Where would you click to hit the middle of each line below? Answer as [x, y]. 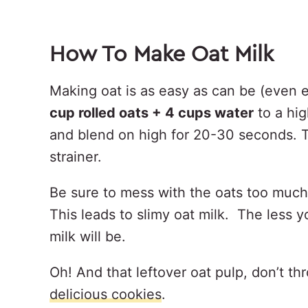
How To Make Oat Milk [165, 53]
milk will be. [88, 236]
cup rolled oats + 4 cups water [152, 112]
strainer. [76, 156]
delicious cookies [106, 294]
